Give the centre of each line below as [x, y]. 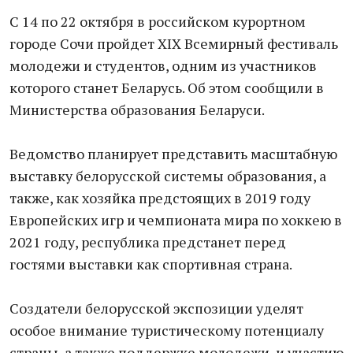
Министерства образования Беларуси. [137, 110]
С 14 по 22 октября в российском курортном [158, 21]
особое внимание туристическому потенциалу [167, 330]
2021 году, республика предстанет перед [148, 242]
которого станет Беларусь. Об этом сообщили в [167, 87]
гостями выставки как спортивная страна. [151, 264]
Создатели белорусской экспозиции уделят [156, 308]
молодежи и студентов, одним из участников [163, 65]
